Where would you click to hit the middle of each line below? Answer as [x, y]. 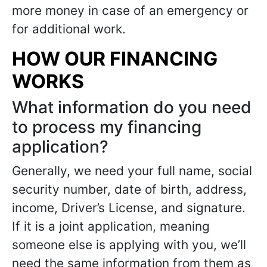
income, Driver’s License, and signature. [129, 208]
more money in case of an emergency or [130, 10]
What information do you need [132, 107]
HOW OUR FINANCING [115, 59]
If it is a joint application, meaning [111, 226]
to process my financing [107, 127]
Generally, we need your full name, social [132, 171]
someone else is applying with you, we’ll [129, 245]
